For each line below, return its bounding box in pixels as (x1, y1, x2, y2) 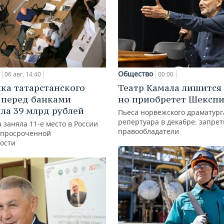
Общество (118, 68, 153, 78)
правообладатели (118, 126, 179, 136)
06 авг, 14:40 (4, 69, 41, 78)
